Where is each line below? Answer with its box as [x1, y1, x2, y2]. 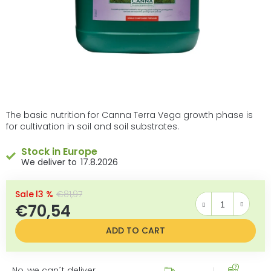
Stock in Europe [21, 144, 97, 158]
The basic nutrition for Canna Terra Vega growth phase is [6, 108, 253, 121]
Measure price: [137, 201, 201, 214]
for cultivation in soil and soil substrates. [6, 120, 179, 132]
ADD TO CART [106, 224, 165, 237]
